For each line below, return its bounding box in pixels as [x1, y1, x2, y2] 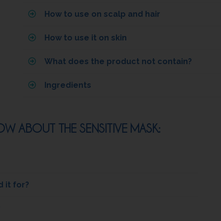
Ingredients [44, 80, 92, 90]
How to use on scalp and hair [44, 9, 161, 19]
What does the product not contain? [44, 57, 192, 67]
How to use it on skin [44, 33, 127, 43]
